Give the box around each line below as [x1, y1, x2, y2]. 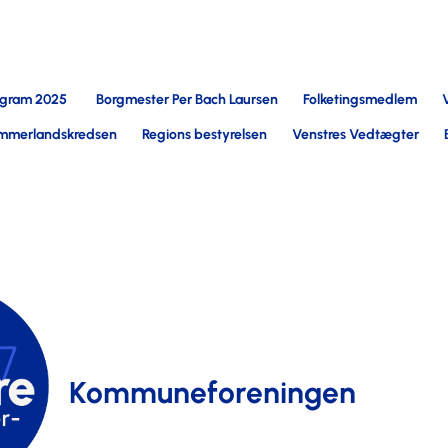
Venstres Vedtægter [292, 126, 419, 143]
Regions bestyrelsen [142, 126, 267, 143]
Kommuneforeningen [69, 374, 356, 411]
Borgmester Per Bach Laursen [96, 91, 278, 108]
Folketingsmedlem [303, 91, 417, 108]
